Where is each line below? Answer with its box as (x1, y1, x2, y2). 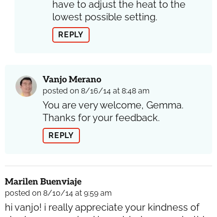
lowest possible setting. (52, 11, 157, 23)
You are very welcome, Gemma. (43, 99, 184, 111)
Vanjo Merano (43, 74, 101, 85)
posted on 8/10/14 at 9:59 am (5, 188, 112, 198)
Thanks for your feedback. (43, 111, 160, 124)
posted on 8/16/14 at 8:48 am (43, 86, 150, 95)
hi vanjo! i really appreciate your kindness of (5, 201, 200, 213)
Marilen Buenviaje (5, 176, 81, 187)
